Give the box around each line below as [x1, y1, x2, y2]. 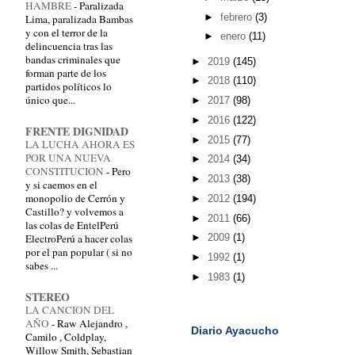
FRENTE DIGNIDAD [25, 123, 128, 140]
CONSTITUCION [25, 164, 106, 179]
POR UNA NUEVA [25, 151, 111, 166]
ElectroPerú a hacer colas [25, 231, 132, 246]
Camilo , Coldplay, [25, 330, 106, 345]
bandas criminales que [25, 52, 120, 67]
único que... [25, 93, 75, 108]
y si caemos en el [25, 177, 97, 193]
